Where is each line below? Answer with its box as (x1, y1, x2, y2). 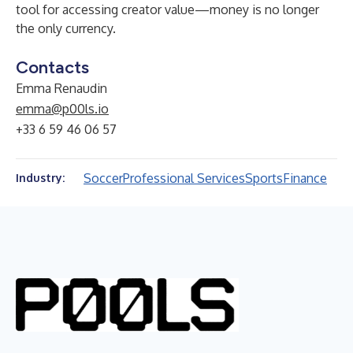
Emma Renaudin (16, 80, 107, 96)
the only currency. (16, 20, 116, 36)
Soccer (84, 170, 123, 186)
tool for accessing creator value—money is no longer (16, 2, 319, 17)
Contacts (16, 57, 89, 78)
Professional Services (123, 170, 245, 186)
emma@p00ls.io (16, 101, 109, 117)
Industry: (16, 171, 65, 184)
